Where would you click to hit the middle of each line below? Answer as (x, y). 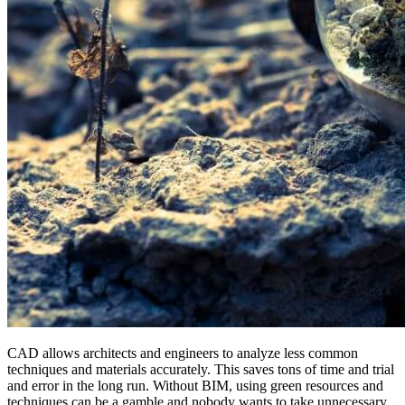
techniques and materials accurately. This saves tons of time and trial (201, 369)
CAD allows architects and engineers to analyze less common (183, 353)
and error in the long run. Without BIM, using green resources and (195, 385)
